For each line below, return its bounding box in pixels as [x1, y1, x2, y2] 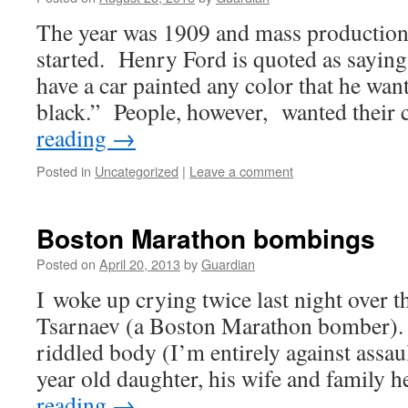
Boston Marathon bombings [36, 219, 375, 257]
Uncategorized [95, 161, 178, 180]
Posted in [36, 161, 91, 180]
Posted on [36, 254, 96, 273]
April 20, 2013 [99, 254, 180, 273]
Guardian [201, 254, 255, 273]
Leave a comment [189, 161, 293, 180]
